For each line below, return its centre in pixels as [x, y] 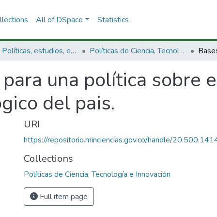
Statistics [113, 20]
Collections [48, 159]
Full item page [63, 197]
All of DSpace [59, 20]
